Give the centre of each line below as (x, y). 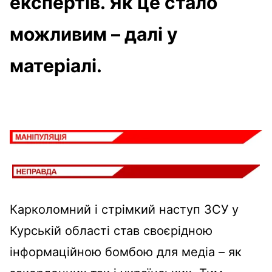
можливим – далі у (94, 34)
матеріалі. (56, 65)
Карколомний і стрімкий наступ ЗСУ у (124, 210)
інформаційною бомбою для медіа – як (126, 252)
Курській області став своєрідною (111, 231)
